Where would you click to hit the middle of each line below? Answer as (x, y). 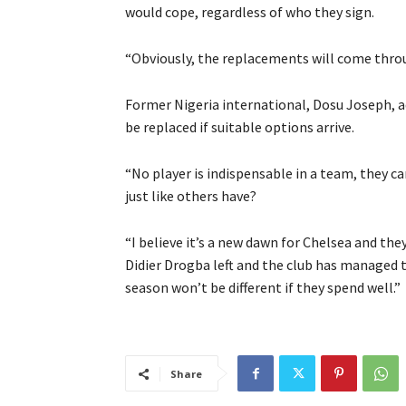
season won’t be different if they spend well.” (263, 288)
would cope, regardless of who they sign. (250, 12)
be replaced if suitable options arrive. (240, 127)
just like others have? (191, 196)
